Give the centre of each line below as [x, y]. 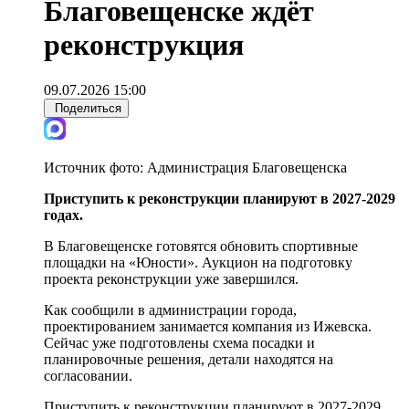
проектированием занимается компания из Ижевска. [208, 326]
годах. [65, 215]
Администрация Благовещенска [247, 167]
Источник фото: [95, 167]
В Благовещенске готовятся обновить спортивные [201, 246]
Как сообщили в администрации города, [170, 309]
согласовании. [88, 375]
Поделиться [88, 108]
